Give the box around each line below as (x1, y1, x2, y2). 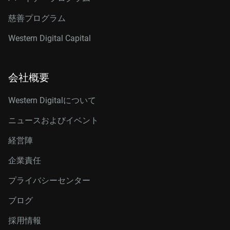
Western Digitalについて (8, 95, 96, 105)
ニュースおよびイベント (8, 116, 99, 125)
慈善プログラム (8, 13, 66, 23)
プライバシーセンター (8, 176, 90, 185)
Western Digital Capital (8, 33, 91, 43)
